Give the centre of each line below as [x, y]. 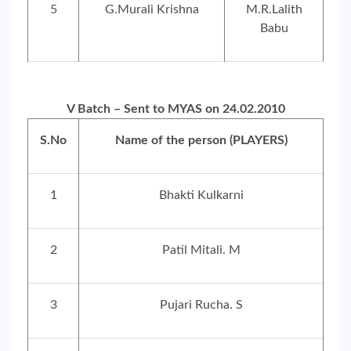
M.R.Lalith [274, 9]
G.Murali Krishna [152, 9]
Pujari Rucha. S [201, 305]
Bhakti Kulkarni [201, 195]
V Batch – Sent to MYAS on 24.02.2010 [175, 109]
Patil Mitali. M [201, 250]
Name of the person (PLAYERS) [201, 140]
